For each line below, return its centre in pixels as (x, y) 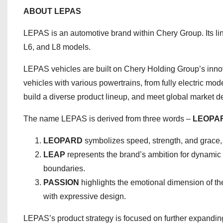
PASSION (61, 182)
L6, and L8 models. (57, 47)
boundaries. (64, 168)
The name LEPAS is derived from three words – (108, 119)
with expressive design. (85, 196)
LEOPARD (63, 141)
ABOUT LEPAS (52, 11)
